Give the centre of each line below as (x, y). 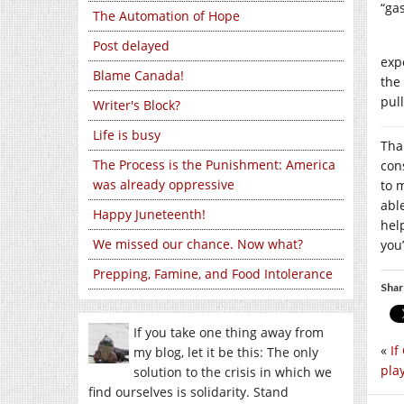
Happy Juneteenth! (149, 214)
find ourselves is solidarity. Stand (188, 392)
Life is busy (127, 135)
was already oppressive (164, 184)
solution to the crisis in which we (233, 372)
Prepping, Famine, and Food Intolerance (213, 274)
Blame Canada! (138, 75)
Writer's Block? (137, 105)
